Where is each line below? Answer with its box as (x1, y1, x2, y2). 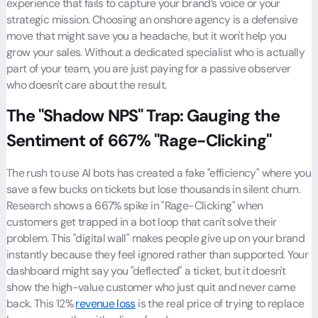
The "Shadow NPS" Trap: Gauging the (6, 105, 280, 127)
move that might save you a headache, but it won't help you (6, 28, 287, 43)
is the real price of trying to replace (135, 296, 305, 312)
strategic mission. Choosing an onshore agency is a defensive (6, 11, 298, 27)
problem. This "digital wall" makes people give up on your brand (6, 231, 305, 246)
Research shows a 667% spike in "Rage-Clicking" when (6, 198, 263, 214)
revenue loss (75, 296, 136, 312)
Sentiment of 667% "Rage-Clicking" (6, 130, 271, 152)
